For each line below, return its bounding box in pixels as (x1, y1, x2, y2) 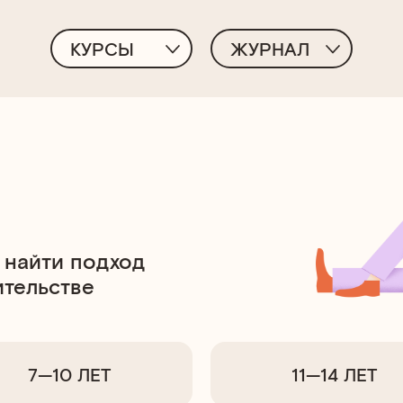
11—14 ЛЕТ (291, 363, 377, 385)
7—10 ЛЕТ (27, 363, 111, 385)
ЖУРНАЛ (229, 38, 309, 59)
